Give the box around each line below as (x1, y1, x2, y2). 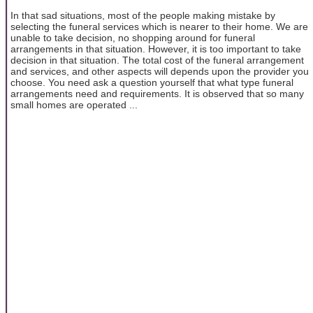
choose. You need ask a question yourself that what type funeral (10, 77, 293, 89)
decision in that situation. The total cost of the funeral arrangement (10, 54, 304, 66)
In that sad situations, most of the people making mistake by (10, 10, 275, 22)
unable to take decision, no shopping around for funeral (10, 32, 255, 44)
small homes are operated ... (10, 99, 138, 111)
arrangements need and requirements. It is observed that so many (10, 88, 304, 100)
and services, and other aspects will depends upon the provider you (10, 66, 309, 78)
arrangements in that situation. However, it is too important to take (10, 43, 301, 55)
